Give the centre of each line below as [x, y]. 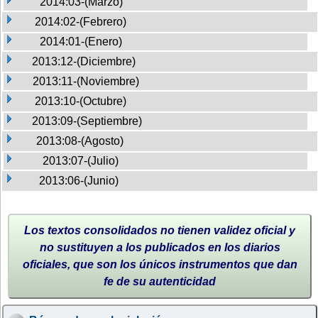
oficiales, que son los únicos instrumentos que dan [160, 264]
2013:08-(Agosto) [80, 141]
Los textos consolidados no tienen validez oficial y [160, 230]
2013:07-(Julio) [81, 160]
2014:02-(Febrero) [81, 21]
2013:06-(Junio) [79, 180]
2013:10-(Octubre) [81, 101]
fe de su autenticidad [160, 281]
